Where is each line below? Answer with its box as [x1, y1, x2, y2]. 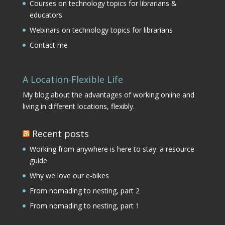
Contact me [29, 40, 68, 50]
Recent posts [32, 127, 89, 140]
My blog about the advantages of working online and [22, 89, 194, 99]
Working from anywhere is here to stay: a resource [29, 144, 194, 154]
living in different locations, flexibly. [22, 101, 135, 111]
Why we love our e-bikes [29, 170, 109, 180]
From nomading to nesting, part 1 [29, 200, 140, 210]
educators [29, 10, 62, 20]
